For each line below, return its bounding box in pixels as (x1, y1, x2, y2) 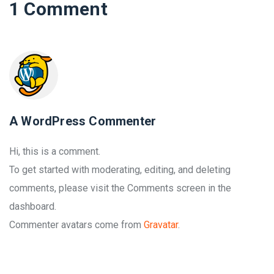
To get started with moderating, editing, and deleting (9, 163, 231, 176)
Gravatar (144, 218, 178, 231)
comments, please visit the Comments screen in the (9, 182, 231, 194)
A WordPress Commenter (9, 113, 157, 128)
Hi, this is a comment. (9, 145, 100, 157)
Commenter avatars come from (9, 218, 144, 231)
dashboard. (9, 200, 56, 212)
